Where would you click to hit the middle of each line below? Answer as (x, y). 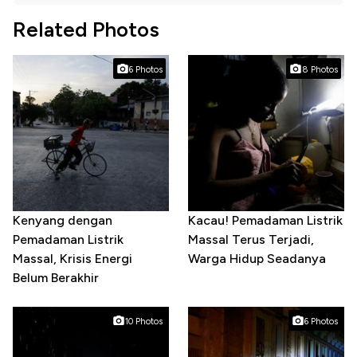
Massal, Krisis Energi (73, 259)
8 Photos (320, 69)
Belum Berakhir (56, 278)
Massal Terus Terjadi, (251, 240)
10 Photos (144, 321)
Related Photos (86, 30)
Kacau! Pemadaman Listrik (265, 221)
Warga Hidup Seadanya (257, 259)
